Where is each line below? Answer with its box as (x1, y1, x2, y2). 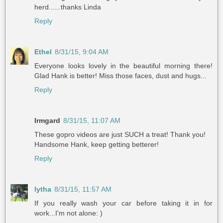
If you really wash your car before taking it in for (34, 199, 213, 208)
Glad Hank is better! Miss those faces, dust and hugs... (34, 72, 207, 80)
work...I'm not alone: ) (34, 209, 103, 218)
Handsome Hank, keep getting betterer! (34, 140, 159, 149)
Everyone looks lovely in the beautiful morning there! (34, 62, 213, 70)
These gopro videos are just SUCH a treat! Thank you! (34, 130, 206, 139)
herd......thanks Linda (34, 3, 101, 11)
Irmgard (34, 116, 60, 125)
